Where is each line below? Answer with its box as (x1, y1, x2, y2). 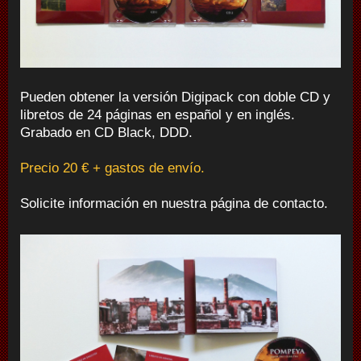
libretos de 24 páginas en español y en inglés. (20, 107, 295, 123)
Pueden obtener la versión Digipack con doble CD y (20, 89, 330, 106)
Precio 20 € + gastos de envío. (20, 160, 205, 176)
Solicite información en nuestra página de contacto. (20, 196, 328, 212)
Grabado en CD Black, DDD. (20, 125, 193, 141)
